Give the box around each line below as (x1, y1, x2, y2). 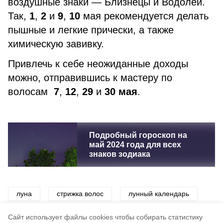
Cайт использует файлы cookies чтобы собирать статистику (8, 213, 203, 221)
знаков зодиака (89, 150, 150, 158)
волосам (8, 86, 54, 97)
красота (63, 212, 89, 220)
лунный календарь (128, 190, 189, 198)
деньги (16, 212, 38, 220)
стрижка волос (57, 190, 104, 198)
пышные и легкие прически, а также (8, 24, 174, 35)
